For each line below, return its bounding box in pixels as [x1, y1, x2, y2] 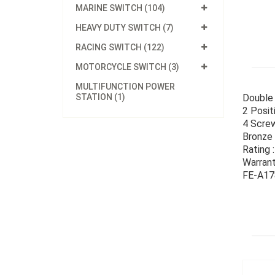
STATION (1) [76, 92, 125, 102]
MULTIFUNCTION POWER [76, 82, 175, 91]
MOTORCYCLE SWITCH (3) [76, 62, 179, 72]
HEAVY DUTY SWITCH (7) [76, 23, 174, 33]
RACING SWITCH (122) [76, 42, 165, 52]
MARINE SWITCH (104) [76, 3, 165, 13]
